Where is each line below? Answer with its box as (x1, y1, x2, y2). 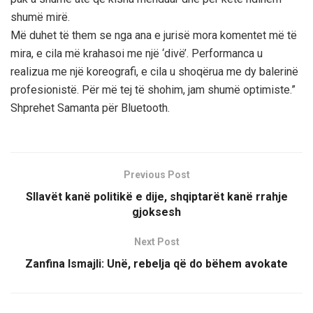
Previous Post (123, 169, 190, 181)
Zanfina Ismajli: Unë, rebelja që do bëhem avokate (25, 257, 288, 271)
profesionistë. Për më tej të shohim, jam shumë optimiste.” (10, 83, 296, 97)
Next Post (133, 236, 180, 248)
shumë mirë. (10, 10, 70, 24)
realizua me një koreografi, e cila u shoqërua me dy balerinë (10, 65, 298, 79)
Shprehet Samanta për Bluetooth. (10, 101, 170, 115)
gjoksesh (132, 205, 181, 219)
